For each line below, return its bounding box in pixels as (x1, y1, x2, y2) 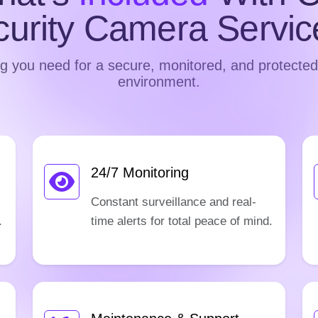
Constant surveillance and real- (91, 194, 256, 209)
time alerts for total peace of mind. (91, 214, 273, 228)
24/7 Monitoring (91, 165, 189, 180)
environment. (118, 74, 200, 89)
